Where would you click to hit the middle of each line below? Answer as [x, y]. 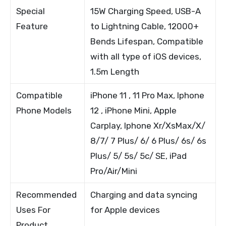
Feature [32, 26]
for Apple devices [125, 210]
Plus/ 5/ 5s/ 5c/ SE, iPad [139, 156]
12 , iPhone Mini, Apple [134, 110]
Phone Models [44, 110]
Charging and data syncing [144, 194]
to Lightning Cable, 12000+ [145, 26]
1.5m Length [115, 71]
